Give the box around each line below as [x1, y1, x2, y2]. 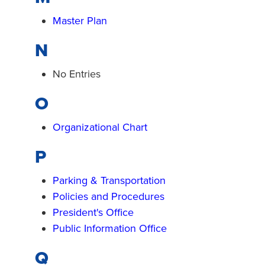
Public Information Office [53, 222, 167, 235]
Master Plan [53, 14, 107, 27]
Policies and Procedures [53, 190, 164, 203]
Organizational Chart [53, 121, 147, 134]
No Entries [53, 67, 104, 80]
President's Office [53, 206, 134, 219]
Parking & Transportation [53, 174, 166, 187]
